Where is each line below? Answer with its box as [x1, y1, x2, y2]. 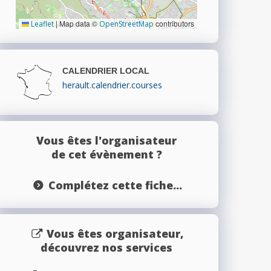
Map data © [57, 18, 99, 28]
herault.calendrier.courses [62, 79, 162, 91]
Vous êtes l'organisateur [36, 132, 177, 148]
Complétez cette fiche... [48, 177, 182, 192]
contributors [154, 18, 194, 28]
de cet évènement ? [51, 146, 162, 162]
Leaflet [29, 18, 54, 29]
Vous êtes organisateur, [46, 226, 184, 241]
